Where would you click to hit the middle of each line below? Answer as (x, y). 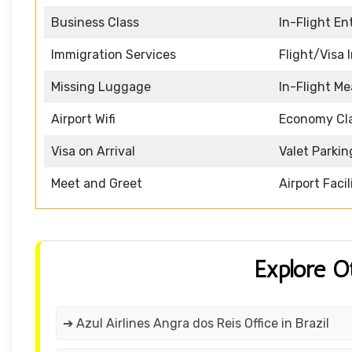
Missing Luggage (101, 87)
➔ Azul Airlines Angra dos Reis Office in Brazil (196, 324)
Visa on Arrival (93, 152)
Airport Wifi (83, 119)
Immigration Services (114, 55)
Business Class (95, 23)
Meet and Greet (97, 184)
